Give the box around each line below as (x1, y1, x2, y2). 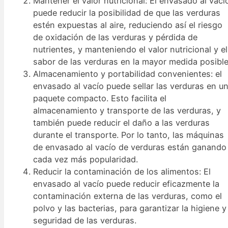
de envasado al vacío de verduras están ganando (33, 142, 227, 153)
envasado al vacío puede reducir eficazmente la (33, 179, 220, 189)
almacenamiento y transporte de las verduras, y (33, 105, 221, 116)
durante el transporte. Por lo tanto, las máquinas (33, 130, 224, 140)
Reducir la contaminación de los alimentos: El (33, 166, 211, 177)
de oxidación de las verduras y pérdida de (33, 32, 198, 43)
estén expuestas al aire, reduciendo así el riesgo (33, 20, 223, 31)
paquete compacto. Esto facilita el (33, 93, 167, 104)
